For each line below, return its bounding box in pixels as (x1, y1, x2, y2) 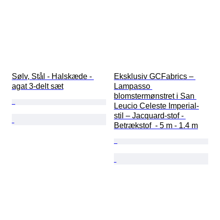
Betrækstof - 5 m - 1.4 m (114, 121, 198, 130)
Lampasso (114, 82, 152, 91)
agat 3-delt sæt (12, 82, 63, 91)
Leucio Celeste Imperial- (114, 102, 199, 110)
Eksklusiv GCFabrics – (114, 72, 195, 81)
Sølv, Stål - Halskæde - (12, 72, 94, 81)
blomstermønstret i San (114, 92, 196, 101)
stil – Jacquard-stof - (114, 111, 186, 120)
